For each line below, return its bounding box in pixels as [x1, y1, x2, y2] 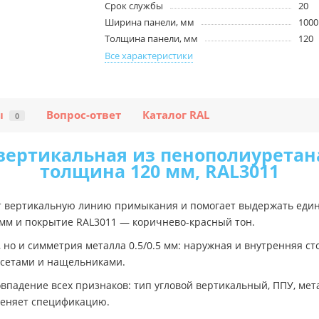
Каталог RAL [142, 108, 209, 123]
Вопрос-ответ [46, 108, 121, 123]
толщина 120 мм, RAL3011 [40, 159, 279, 184]
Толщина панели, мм [105, 32, 199, 46]
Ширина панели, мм [105, 16, 195, 29]
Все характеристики [105, 49, 194, 63]
